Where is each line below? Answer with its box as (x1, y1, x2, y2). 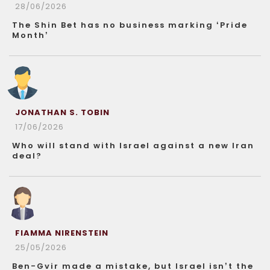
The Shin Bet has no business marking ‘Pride (12, 19, 248, 31)
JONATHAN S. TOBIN (15, 106, 110, 118)
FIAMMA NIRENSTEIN (15, 227, 108, 239)
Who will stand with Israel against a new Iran (12, 139, 254, 151)
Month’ (12, 29, 49, 41)
